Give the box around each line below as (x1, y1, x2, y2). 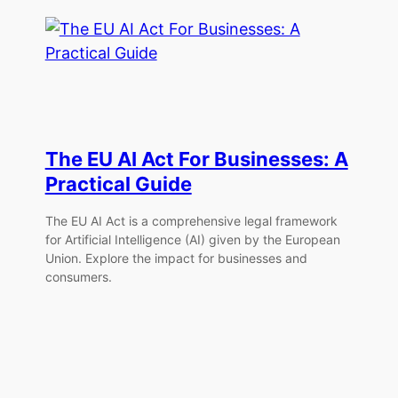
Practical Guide (44, 171, 192, 195)
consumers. (44, 269, 112, 285)
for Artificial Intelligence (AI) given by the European (44, 232, 340, 248)
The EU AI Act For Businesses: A (44, 147, 348, 171)
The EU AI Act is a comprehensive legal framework (44, 213, 338, 229)
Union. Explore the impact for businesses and (44, 251, 307, 267)
